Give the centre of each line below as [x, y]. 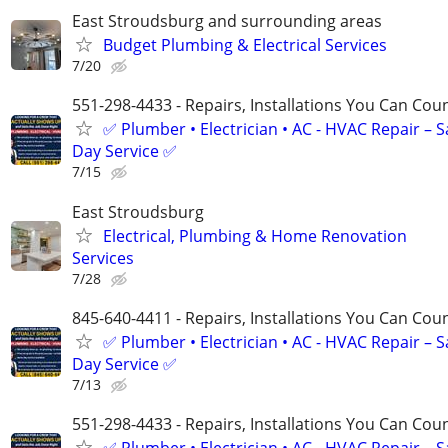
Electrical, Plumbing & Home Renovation [255, 235]
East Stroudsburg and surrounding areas [227, 21]
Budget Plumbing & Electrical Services [245, 45]
